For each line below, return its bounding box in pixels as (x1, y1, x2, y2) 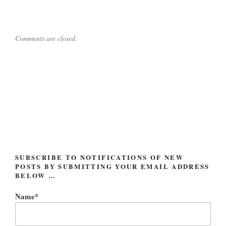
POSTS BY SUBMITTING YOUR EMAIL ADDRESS (15, 161, 210, 172)
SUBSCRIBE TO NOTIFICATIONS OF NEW (15, 152, 184, 162)
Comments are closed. (15, 33, 77, 43)
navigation (15, 94, 58, 108)
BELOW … (15, 171, 56, 181)
